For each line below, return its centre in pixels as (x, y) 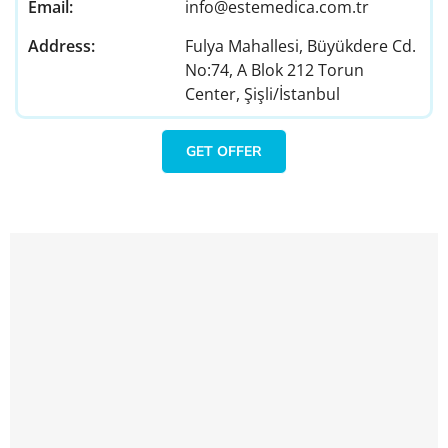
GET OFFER (224, 152)
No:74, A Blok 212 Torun (274, 70)
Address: (61, 46)
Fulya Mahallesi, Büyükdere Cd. (300, 46)
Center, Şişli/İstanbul (262, 94)
